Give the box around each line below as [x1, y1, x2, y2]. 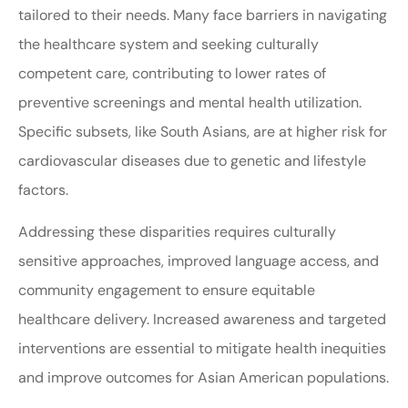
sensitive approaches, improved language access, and [18, 251, 379, 271]
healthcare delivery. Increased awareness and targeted [18, 310, 386, 330]
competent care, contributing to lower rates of [18, 64, 326, 83]
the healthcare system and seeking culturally [18, 35, 319, 54]
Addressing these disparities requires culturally [18, 222, 336, 242]
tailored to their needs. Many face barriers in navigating [18, 5, 387, 25]
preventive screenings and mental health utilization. [18, 93, 362, 112]
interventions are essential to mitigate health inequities [18, 339, 386, 359]
